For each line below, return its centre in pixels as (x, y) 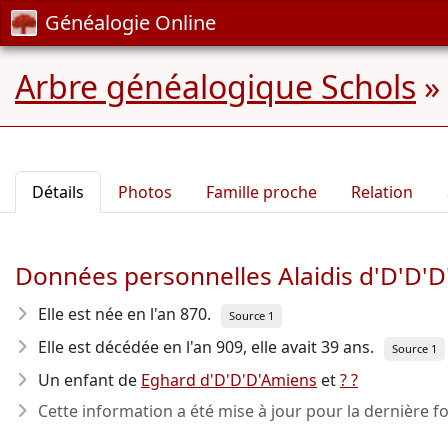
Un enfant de (89, 380)
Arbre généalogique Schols (215, 86)
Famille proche (261, 192)
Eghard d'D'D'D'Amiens (229, 380)
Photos (145, 192)
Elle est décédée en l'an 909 (140, 347)
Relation (382, 192)
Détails (58, 192)
